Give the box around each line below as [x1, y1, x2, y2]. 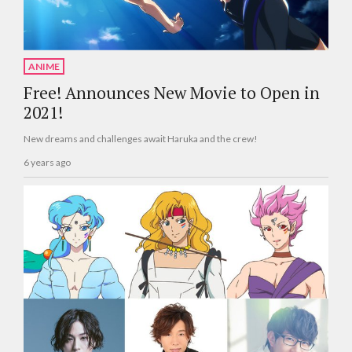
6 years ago [24, 156, 71, 169]
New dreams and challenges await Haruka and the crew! [24, 132, 258, 145]
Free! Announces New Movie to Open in [24, 81, 320, 104]
